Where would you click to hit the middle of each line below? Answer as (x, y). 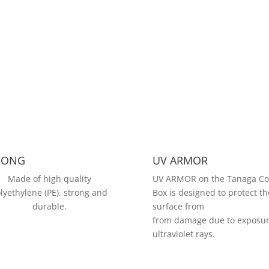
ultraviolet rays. (183, 234)
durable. (49, 207)
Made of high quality (49, 179)
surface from (178, 207)
